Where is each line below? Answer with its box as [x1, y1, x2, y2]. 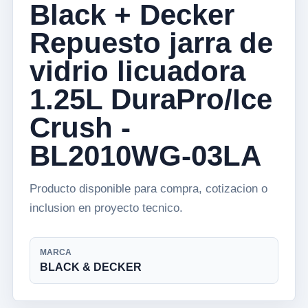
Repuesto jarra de [30, 27, 273, 59]
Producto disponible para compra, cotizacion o [30, 182, 267, 195]
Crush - [30, 111, 131, 144]
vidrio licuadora [30, 55, 245, 87]
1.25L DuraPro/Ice [30, 83, 272, 115]
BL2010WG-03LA [30, 140, 261, 172]
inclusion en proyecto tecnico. [30, 201, 183, 214]
